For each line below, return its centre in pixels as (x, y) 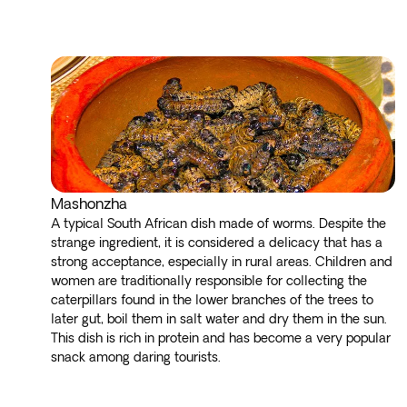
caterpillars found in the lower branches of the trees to (212, 300)
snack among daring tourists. (139, 357)
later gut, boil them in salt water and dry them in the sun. (219, 319)
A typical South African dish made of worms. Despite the (218, 223)
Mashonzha (89, 203)
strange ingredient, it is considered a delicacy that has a (217, 243)
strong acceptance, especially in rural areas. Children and (222, 262)
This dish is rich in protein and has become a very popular (221, 338)
